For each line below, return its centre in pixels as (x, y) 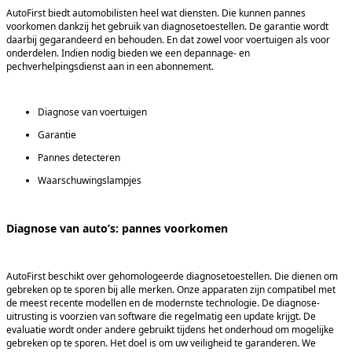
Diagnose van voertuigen (93, 112)
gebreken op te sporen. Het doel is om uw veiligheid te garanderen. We (161, 343)
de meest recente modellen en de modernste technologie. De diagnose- (163, 303)
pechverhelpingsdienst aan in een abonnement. (112, 66)
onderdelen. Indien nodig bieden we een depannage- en (128, 53)
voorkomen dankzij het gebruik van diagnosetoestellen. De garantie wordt (167, 26)
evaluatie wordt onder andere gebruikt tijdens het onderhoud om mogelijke (170, 330)
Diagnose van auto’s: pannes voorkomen (119, 229)
